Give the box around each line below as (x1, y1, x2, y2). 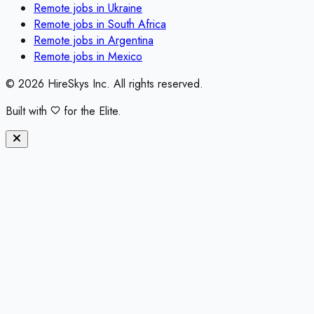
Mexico (108, 48, 142, 65)
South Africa (108, 16, 166, 33)
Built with (6, 103, 50, 120)
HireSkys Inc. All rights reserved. (44, 76, 203, 93)
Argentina (108, 32, 153, 49)
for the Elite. (60, 103, 121, 120)
